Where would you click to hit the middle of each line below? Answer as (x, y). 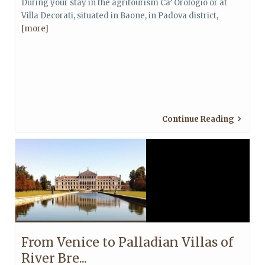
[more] (35, 29)
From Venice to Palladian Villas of (127, 242)
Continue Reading (198, 119)
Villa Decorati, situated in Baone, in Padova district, (120, 16)
